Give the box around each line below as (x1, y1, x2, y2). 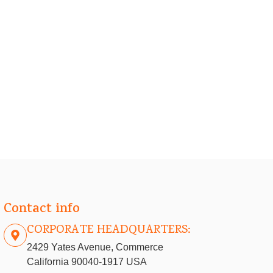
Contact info (3, 199, 80, 221)
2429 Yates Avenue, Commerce (26, 242, 163, 253)
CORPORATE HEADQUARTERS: (26, 221, 191, 240)
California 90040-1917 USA (26, 257, 147, 268)
